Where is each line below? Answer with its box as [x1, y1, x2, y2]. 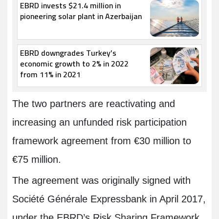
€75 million [12, 154, 58, 165]
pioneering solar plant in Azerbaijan [20, 9, 142, 24]
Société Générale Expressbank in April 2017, [12, 194, 206, 205]
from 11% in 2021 [20, 67, 81, 82]
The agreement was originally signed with [12, 175, 191, 186]
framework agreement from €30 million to [12, 135, 191, 147]
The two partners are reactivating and [12, 98, 175, 109]
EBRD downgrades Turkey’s [20, 45, 116, 61]
